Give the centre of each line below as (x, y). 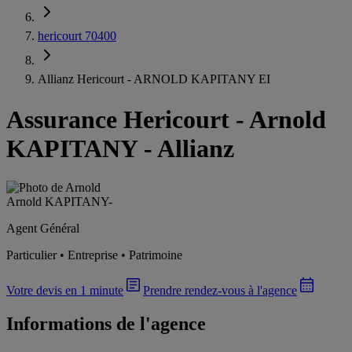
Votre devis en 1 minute (65, 290)
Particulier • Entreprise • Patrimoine (94, 255)
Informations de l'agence (106, 323)
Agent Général (43, 228)
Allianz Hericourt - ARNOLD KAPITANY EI (154, 79)
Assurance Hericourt (118, 120)
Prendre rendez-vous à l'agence (220, 290)
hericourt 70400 (77, 36)
